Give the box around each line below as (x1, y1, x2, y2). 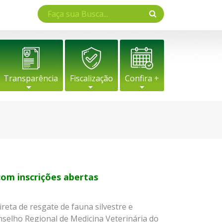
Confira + (125, 73, 159, 84)
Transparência (3, 73, 58, 84)
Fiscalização (70, 73, 113, 84)
